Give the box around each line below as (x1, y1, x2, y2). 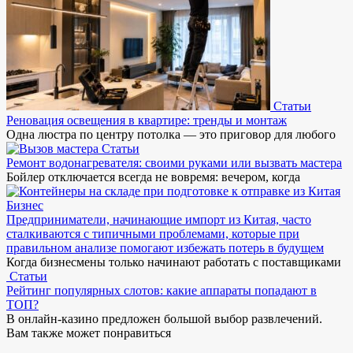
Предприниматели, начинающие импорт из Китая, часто (6, 212, 311, 226)
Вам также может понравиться (6, 325, 171, 340)
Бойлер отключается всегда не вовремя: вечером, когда (6, 169, 300, 184)
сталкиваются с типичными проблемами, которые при (6, 226, 299, 240)
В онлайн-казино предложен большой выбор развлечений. (6, 311, 322, 325)
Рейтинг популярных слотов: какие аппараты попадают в (6, 283, 317, 297)
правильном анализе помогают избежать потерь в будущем (6, 240, 324, 255)
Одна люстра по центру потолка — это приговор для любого (6, 127, 336, 141)
